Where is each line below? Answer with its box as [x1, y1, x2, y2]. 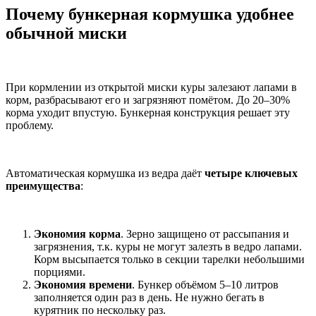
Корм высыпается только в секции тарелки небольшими [34, 253, 305, 265]
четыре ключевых [205, 166, 298, 179]
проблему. [6, 119, 54, 131]
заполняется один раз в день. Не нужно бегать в [34, 291, 265, 303]
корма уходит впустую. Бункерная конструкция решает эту [6, 106, 290, 119]
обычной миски [6, 23, 127, 42]
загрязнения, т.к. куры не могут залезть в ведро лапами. [34, 240, 302, 253]
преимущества [6, 179, 80, 192]
